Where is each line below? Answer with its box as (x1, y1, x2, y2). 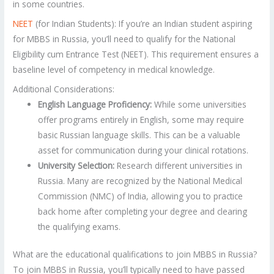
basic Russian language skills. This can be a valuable (38, 128, 241, 141)
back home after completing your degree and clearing (38, 205, 248, 217)
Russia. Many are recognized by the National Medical (38, 174, 243, 187)
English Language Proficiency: (38, 98, 152, 110)
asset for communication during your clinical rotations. (38, 144, 249, 156)
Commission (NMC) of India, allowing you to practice (38, 190, 243, 202)
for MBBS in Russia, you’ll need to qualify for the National (13, 32, 236, 45)
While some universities (152, 98, 247, 110)
